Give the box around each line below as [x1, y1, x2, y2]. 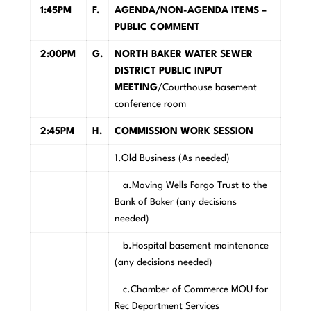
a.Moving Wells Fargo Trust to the [114, 180, 267, 191]
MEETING [114, 83, 158, 93]
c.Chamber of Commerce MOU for [114, 285, 268, 295]
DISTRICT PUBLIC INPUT [114, 66, 223, 76]
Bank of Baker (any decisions [114, 197, 237, 208]
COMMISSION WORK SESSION [114, 126, 253, 137]
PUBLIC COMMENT [114, 22, 200, 33]
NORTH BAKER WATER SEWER [114, 49, 253, 60]
